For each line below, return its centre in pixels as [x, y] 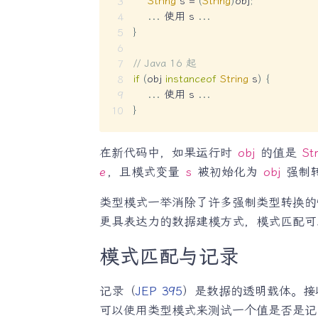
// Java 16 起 [165, 63]
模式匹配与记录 [169, 256]
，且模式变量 [145, 171]
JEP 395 [159, 291]
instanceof [191, 78]
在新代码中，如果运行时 [168, 152]
